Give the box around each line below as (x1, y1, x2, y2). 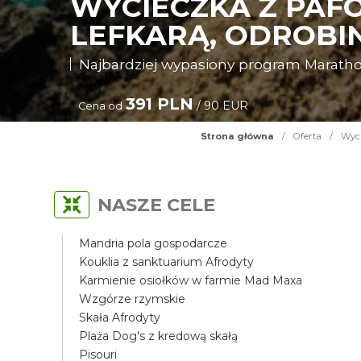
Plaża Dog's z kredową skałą (79, 329, 239, 343)
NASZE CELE (98, 193, 216, 216)
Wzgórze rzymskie (79, 292, 186, 306)
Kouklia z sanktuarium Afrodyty (79, 255, 255, 269)
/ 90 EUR (193, 98, 249, 113)
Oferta (293, 131, 322, 142)
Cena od (78, 100, 123, 112)
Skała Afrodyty (79, 310, 161, 325)
